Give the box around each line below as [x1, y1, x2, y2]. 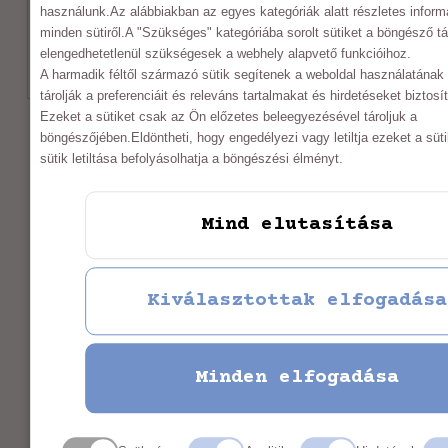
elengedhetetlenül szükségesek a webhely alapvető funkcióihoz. [39, 45, 411, 61]
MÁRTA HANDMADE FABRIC [48, 406, 259, 426]
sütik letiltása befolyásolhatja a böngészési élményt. [39, 150, 343, 166]
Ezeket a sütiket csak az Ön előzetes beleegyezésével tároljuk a [39, 108, 417, 124]
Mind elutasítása [200, 213, 393, 237]
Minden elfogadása [194, 366, 399, 390]
